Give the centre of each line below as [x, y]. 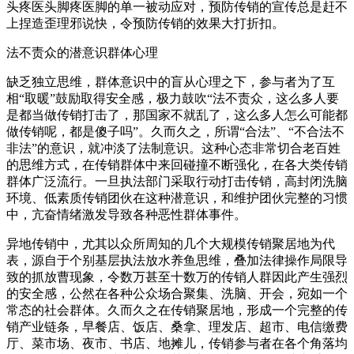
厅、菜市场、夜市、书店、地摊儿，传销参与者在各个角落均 [177, 343]
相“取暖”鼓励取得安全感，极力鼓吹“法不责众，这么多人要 [173, 98]
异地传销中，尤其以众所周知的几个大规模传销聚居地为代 [171, 243]
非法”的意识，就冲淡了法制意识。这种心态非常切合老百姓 [173, 148]
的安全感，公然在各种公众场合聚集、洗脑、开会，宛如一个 [177, 293]
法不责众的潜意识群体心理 [82, 52]
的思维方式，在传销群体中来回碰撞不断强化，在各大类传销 [177, 164]
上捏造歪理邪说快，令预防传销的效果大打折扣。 [145, 23]
